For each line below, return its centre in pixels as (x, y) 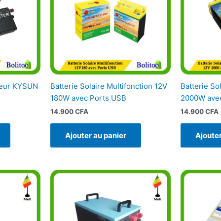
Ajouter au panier (95, 135)
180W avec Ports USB (88, 98)
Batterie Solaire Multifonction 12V (109, 86)
